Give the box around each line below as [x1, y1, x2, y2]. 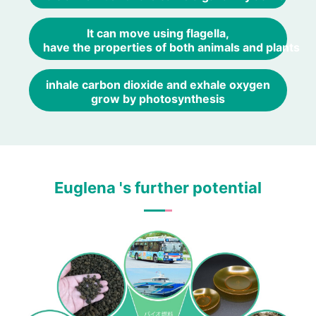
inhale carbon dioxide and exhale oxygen [46, 78, 270, 92]
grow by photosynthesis [91, 92, 225, 106]
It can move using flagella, [87, 26, 229, 40]
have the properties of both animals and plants [43, 40, 300, 54]
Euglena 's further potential [54, 178, 262, 197]
